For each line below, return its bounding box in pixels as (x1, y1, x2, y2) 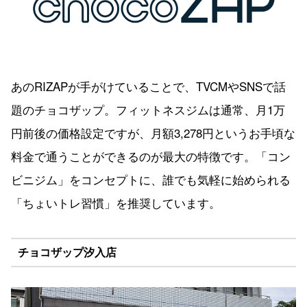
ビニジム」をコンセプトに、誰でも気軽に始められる (11, 170, 291, 188)
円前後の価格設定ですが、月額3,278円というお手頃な (11, 123, 295, 141)
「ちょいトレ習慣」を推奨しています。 (11, 193, 221, 211)
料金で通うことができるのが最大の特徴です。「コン (11, 147, 291, 164)
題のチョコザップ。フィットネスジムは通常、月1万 (11, 100, 285, 118)
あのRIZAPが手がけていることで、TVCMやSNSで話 (11, 77, 286, 95)
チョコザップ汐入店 (17, 244, 116, 260)
